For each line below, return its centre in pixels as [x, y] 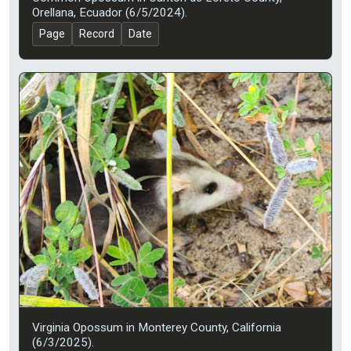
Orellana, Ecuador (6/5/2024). [110, 13]
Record [97, 34]
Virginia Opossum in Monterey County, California [157, 327]
